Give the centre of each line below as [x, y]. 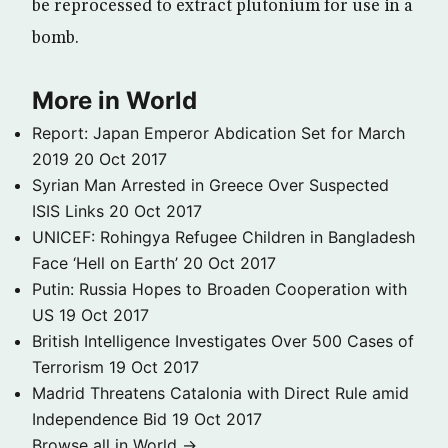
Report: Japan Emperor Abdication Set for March [218, 133]
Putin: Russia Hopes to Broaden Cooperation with [219, 289]
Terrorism [68, 367]
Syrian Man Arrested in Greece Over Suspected [210, 185]
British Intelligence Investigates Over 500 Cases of [223, 341]
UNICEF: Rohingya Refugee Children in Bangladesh [223, 237]
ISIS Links [68, 211]
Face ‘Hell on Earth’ [105, 263]
